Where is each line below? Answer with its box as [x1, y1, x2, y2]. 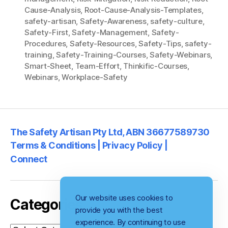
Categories [10, 195, 82, 213]
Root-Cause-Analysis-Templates [84, 5, 202, 15]
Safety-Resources [69, 39, 135, 49]
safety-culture [150, 16, 203, 26]
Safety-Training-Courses [56, 50, 146, 60]
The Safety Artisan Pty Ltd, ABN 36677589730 [10, 126, 210, 137]
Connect [10, 153, 47, 164]
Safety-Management [72, 27, 148, 38]
